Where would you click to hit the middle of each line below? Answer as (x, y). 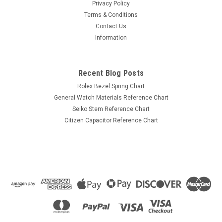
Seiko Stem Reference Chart (111, 109)
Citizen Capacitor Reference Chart (111, 120)
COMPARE (40, 83)
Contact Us (111, 26)
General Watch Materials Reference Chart (111, 97)
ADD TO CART (111, 66)
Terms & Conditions (111, 15)
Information (111, 37)
